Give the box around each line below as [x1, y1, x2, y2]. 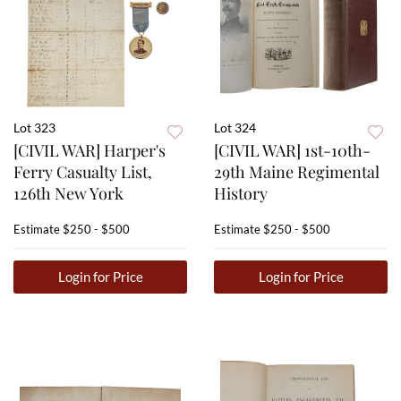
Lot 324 [214, 120, 256, 136]
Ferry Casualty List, [13, 161, 152, 183]
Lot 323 [13, 120, 55, 136]
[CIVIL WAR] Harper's [13, 140, 166, 162]
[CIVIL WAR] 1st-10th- [214, 140, 371, 162]
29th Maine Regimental [214, 161, 380, 183]
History [214, 183, 268, 205]
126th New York [13, 183, 124, 205]
